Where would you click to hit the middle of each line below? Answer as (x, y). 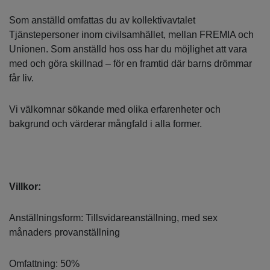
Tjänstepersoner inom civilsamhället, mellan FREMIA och (131, 35)
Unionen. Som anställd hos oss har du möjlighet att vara (128, 49)
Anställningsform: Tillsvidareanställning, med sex (113, 218)
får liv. (21, 78)
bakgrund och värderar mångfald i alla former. (105, 124)
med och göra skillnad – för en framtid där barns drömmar (130, 64)
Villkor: (25, 187)
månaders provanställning (64, 233)
